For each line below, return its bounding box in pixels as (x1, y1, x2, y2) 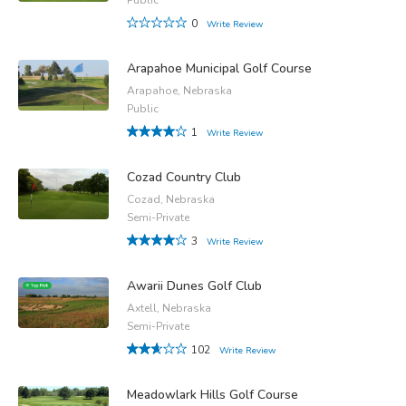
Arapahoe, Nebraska (127, 82, 232, 98)
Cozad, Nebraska (127, 191, 215, 207)
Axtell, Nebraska (127, 300, 211, 315)
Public (127, 101, 159, 116)
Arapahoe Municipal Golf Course (127, 59, 312, 77)
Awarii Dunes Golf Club (127, 276, 262, 295)
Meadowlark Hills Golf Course (127, 385, 298, 403)
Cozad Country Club (127, 168, 241, 186)
